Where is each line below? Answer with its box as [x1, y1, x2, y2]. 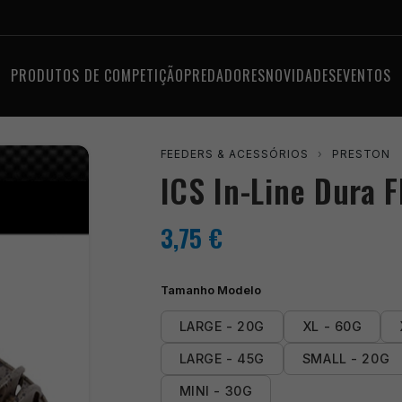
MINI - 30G [179, 382, 253, 398]
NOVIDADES [265, 65, 336, 87]
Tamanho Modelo [160, 283, 261, 297]
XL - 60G [301, 318, 363, 334]
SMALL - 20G [301, 350, 390, 366]
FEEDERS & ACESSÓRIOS [160, 146, 309, 161]
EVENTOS [336, 65, 391, 87]
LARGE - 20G [179, 318, 265, 334]
